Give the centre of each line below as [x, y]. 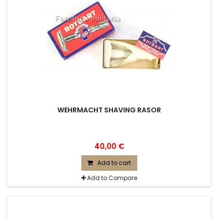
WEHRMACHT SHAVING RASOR [109, 110]
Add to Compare [112, 178]
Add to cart [114, 163]
